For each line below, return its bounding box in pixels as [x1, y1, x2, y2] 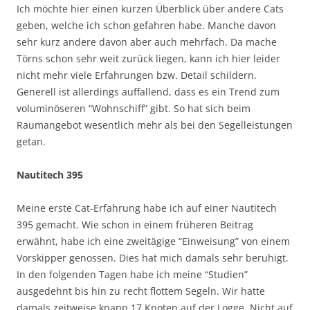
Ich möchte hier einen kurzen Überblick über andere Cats [17, 1, 284, 15]
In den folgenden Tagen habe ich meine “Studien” [17, 267, 248, 281]
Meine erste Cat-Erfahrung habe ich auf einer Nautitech [17, 201, 277, 215]
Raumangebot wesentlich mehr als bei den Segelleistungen [17, 118, 293, 131]
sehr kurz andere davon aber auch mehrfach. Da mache [17, 35, 277, 48]
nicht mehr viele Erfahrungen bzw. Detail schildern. [17, 68, 257, 82]
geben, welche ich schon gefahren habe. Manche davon [17, 18, 276, 32]
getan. [17, 134, 46, 148]
